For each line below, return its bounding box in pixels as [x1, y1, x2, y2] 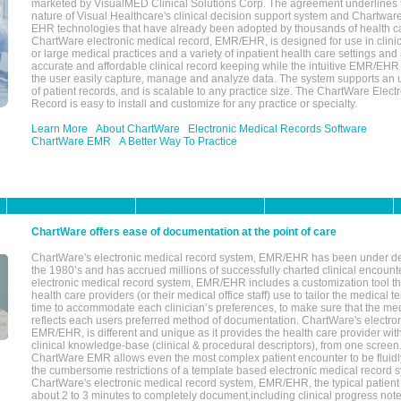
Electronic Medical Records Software [188, 123, 367, 135]
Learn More [31, 123, 88, 135]
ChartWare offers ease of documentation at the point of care [31, 226, 337, 238]
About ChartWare [96, 123, 180, 135]
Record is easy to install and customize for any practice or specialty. [31, 98, 357, 110]
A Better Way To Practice [119, 135, 237, 148]
